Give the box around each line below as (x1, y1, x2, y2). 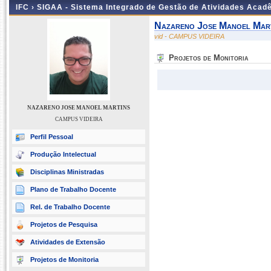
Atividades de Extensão (30, 238, 105, 246)
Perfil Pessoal (30, 133, 73, 140)
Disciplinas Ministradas (30, 168, 104, 175)
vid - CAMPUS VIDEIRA (154, 33, 224, 40)
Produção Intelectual (30, 151, 96, 158)
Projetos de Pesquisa (30, 221, 97, 228)
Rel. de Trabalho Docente (30, 203, 110, 211)
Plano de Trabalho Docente (30, 186, 116, 193)
